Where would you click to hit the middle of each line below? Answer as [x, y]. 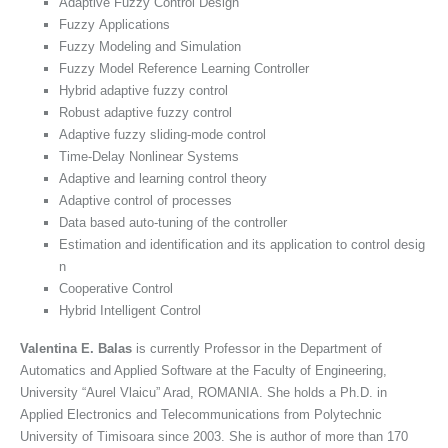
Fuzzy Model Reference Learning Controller [184, 68]
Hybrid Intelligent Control [130, 310]
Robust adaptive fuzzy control [145, 112]
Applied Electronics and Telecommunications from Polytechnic [201, 414]
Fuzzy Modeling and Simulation [150, 46]
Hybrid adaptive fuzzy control [143, 90]
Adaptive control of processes [145, 200]
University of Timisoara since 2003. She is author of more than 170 [214, 436]
